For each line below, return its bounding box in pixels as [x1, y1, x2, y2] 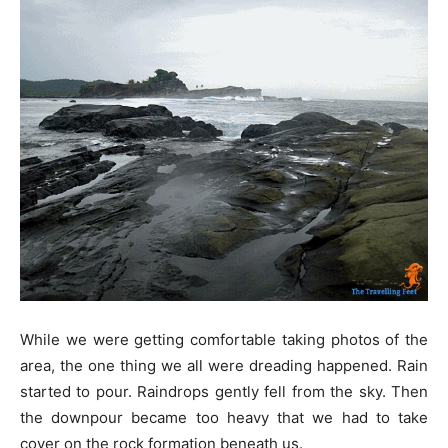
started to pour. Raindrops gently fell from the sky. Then [20, 382, 428, 402]
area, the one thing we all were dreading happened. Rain [20, 356, 428, 376]
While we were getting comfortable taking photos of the [20, 330, 428, 350]
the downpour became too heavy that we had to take [20, 408, 428, 428]
